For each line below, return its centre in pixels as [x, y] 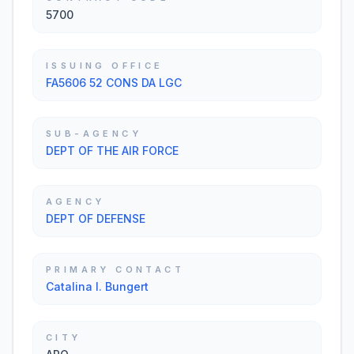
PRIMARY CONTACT [115, 269]
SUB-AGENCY [94, 134]
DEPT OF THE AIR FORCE [112, 151]
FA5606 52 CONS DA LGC [114, 83]
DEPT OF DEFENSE [96, 218]
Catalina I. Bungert [97, 286]
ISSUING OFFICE [105, 66]
